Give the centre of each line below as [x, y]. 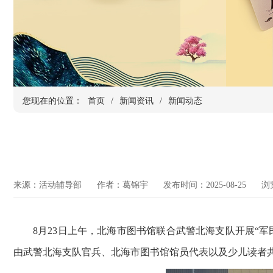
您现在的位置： [54, 101]
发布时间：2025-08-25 [205, 185]
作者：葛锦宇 [122, 185]
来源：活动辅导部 [48, 185]
